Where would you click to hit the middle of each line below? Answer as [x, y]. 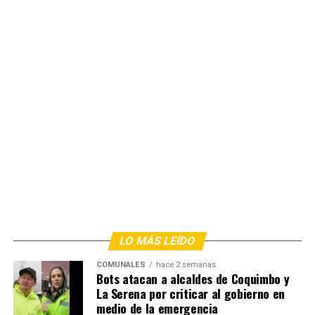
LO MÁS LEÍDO [157, 241]
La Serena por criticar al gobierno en [190, 294]
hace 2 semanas [186, 265]
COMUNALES [121, 265]
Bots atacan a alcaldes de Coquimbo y [193, 279]
